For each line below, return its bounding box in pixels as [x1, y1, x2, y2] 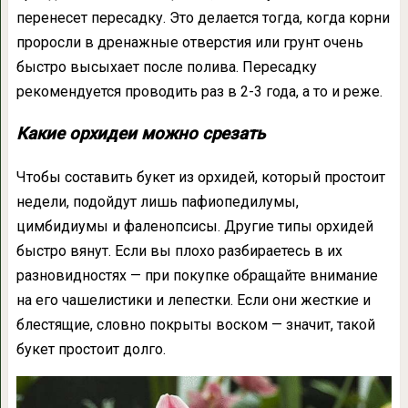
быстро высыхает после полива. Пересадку [15, 58, 317, 76]
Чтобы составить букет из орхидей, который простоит [15, 168, 385, 187]
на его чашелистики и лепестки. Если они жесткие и [15, 291, 371, 310]
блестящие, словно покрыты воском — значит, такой [15, 316, 375, 334]
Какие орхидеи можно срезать [15, 124, 265, 145]
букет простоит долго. [15, 341, 166, 359]
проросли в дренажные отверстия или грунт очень [15, 34, 363, 52]
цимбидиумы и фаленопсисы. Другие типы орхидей [15, 218, 373, 236]
